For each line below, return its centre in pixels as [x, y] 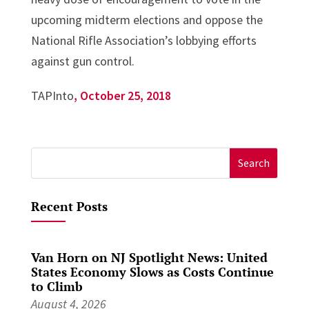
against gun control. [82, 61]
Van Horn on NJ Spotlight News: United [149, 257]
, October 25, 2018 [122, 95]
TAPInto [52, 95]
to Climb [57, 286]
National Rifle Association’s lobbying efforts [143, 40]
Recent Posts [69, 206]
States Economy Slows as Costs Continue [152, 271]
